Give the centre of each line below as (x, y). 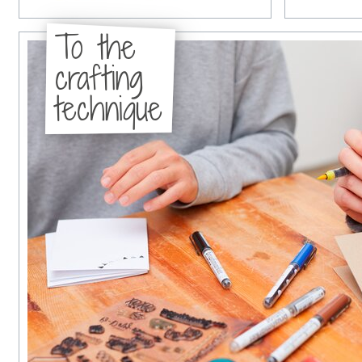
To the (95, 48)
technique (109, 109)
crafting (99, 78)
